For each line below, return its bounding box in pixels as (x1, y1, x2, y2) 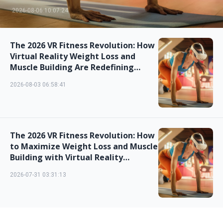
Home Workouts (10, 73, 75, 84)
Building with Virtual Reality (10, 152, 123, 163)
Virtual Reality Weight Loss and (10, 51, 135, 62)
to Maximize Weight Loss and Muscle (10, 141, 158, 152)
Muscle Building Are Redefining (10, 62, 134, 73)
